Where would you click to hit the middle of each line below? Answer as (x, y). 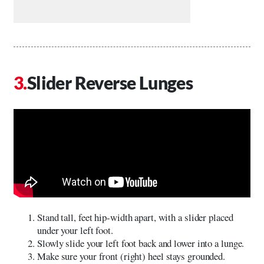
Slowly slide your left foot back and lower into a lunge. (141, 243)
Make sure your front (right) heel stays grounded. (131, 256)
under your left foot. (75, 230)
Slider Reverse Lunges (110, 82)
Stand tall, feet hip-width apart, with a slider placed (135, 217)
